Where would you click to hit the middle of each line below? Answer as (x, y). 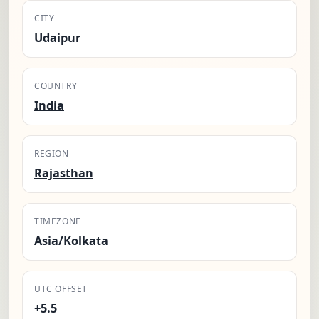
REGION (52, 154)
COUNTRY (56, 86)
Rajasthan (64, 173)
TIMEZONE (58, 221)
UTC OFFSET (61, 289)
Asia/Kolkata (71, 241)
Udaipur (57, 38)
